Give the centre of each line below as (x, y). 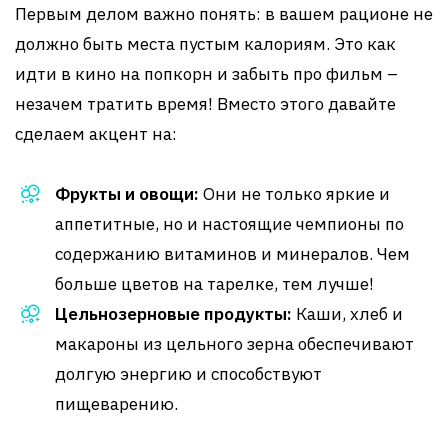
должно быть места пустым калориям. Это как (205, 44)
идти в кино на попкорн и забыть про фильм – (206, 74)
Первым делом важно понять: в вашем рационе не (224, 14)
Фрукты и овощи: (127, 194)
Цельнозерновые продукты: (173, 314)
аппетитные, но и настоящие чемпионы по (229, 224)
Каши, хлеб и (347, 314)
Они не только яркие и (294, 194)
